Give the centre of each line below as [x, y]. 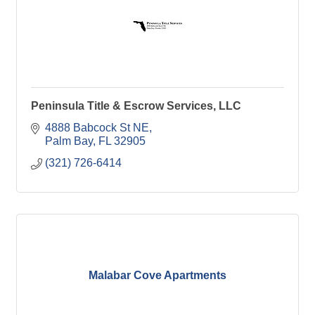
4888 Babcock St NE [97, 127]
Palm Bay [69, 141]
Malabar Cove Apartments [157, 276]
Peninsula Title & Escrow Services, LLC [136, 105]
